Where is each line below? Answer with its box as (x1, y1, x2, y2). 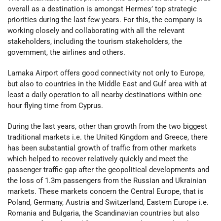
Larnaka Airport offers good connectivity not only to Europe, (7, 68, 205, 77)
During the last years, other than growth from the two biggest (7, 122, 207, 131)
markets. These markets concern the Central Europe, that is (7, 187, 204, 196)
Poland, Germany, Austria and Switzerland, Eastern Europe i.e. (7, 198, 209, 207)
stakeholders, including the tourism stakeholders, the (7, 37, 182, 46)
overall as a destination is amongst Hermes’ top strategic (7, 4, 197, 13)
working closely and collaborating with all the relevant (7, 26, 184, 35)
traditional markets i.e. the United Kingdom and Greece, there (7, 133, 208, 142)
